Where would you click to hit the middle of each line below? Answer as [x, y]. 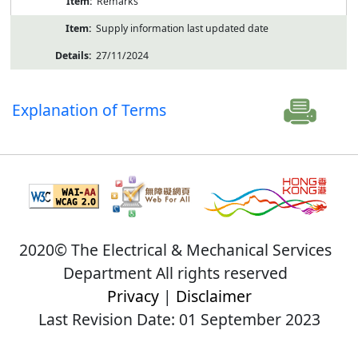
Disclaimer [213, 296]
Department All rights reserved [175, 272]
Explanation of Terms [89, 109]
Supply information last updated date [182, 28]
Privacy [133, 296]
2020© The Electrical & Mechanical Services [175, 249]
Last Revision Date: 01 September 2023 [179, 319]
